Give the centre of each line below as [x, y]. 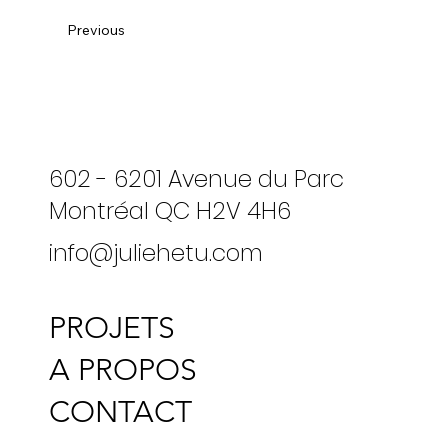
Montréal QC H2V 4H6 [169, 210]
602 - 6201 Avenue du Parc [202, 178]
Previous [96, 29]
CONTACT [120, 411]
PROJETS [111, 327]
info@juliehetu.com [155, 252]
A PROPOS [122, 369]
